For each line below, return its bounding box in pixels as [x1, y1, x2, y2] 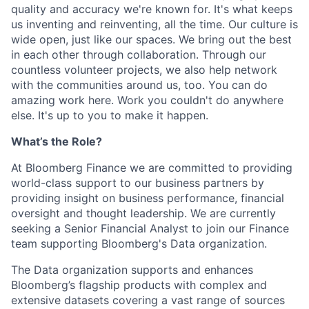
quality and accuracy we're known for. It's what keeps [11, 2, 292, 16]
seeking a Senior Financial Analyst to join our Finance [11, 221, 289, 235]
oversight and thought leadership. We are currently [11, 206, 276, 220]
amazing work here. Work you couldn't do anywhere [11, 93, 283, 107]
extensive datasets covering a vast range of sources [11, 293, 285, 307]
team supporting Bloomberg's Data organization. [11, 237, 267, 250]
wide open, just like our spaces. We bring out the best [11, 32, 292, 46]
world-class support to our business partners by [11, 176, 264, 190]
